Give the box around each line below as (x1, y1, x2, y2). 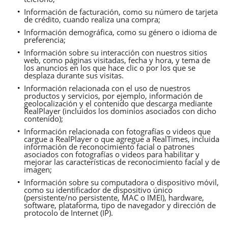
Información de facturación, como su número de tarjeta (24, 6, 218, 17)
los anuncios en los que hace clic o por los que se (24, 62, 195, 73)
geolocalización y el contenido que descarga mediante (24, 98, 212, 108)
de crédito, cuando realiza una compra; (24, 14, 160, 24)
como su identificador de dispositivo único (24, 184, 173, 195)
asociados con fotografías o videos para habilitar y (24, 149, 199, 159)
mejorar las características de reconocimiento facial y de (24, 156, 220, 167)
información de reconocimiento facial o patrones (24, 141, 194, 152)
